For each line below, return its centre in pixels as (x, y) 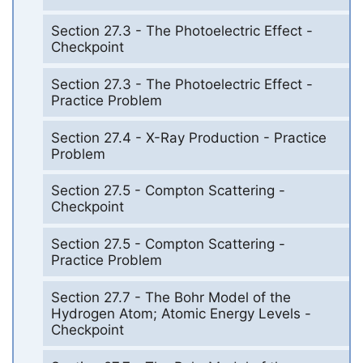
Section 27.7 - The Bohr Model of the (171, 297)
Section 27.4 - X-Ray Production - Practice (188, 137)
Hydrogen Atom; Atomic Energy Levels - (181, 313)
